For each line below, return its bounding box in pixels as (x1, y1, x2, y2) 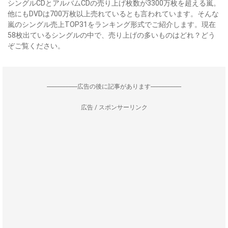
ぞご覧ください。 (8, 42, 65, 50)
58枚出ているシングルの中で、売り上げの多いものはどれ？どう (8, 31, 215, 39)
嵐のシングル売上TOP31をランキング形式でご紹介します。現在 (8, 20, 216, 28)
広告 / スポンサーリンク (80, 104, 148, 111)
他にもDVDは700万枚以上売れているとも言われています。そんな (8, 10, 219, 18)
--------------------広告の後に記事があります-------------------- (47, 83, 181, 90)
